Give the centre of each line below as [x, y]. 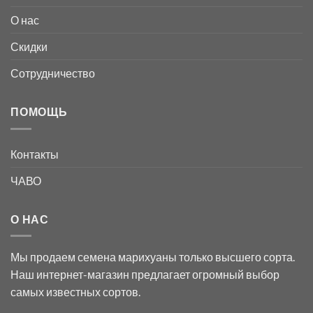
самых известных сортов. [75, 292]
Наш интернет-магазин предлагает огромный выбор [145, 275]
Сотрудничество [53, 73]
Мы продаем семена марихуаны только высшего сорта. [153, 257]
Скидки [29, 46]
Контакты [35, 154]
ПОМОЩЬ [39, 111]
